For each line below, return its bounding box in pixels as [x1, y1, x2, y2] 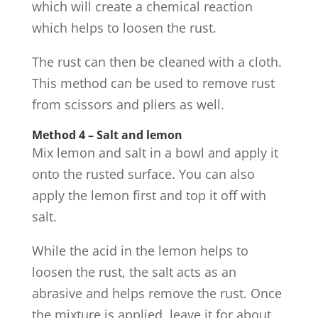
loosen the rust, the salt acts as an [31, 263, 236, 280]
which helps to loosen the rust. [31, 19, 216, 36]
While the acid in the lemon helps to [31, 242, 248, 259]
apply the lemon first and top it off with [31, 187, 266, 204]
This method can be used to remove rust [31, 75, 275, 92]
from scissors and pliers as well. [31, 96, 224, 113]
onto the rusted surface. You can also [31, 165, 255, 182]
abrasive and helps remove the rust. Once [31, 285, 282, 302]
